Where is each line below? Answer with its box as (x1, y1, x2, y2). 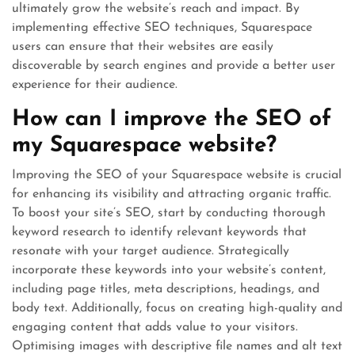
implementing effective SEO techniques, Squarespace (12, 21, 312, 34)
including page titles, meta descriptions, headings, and (12, 283, 319, 296)
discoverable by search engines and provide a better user (12, 59, 335, 72)
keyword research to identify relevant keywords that (12, 226, 307, 239)
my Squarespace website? (12, 135, 277, 157)
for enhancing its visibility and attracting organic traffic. (12, 188, 331, 200)
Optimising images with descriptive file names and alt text (12, 340, 342, 353)
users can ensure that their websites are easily (12, 40, 273, 53)
